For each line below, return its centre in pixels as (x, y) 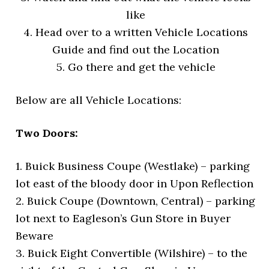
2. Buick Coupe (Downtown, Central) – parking (136, 201)
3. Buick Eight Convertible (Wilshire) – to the (132, 253)
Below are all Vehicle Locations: (99, 100)
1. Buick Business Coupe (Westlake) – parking (133, 166)
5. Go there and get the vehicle (136, 67)
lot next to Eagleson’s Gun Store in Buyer (123, 219)
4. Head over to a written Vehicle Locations (136, 32)
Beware (35, 236)
